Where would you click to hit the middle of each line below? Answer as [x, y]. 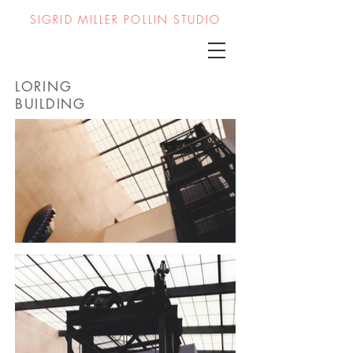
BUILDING [50, 104]
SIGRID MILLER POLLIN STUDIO [125, 19]
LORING [44, 87]
